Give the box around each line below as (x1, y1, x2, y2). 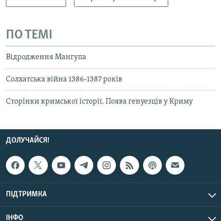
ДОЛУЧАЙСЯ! (6, 136, 49, 145)
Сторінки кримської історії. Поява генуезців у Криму (6, 97, 193, 106)
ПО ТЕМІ (6, 29, 52, 42)
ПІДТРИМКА (6, 190, 47, 198)
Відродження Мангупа (6, 53, 86, 61)
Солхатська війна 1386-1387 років (6, 75, 122, 83)
